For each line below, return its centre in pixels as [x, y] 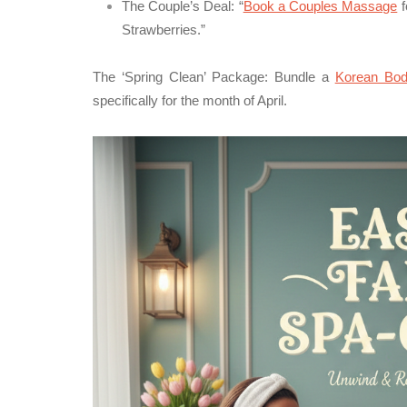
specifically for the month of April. [190, 100]
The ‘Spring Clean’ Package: [180, 77]
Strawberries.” [164, 30]
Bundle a [301, 77]
